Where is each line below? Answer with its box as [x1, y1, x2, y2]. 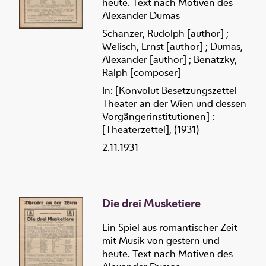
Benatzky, [194, 52, 237, 66]
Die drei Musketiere [102, 195, 201, 211]
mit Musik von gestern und [102, 233, 220, 247]
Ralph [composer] [102, 65, 181, 79]
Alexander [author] [102, 52, 186, 66]
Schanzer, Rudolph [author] [102, 26, 224, 40]
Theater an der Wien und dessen [102, 96, 246, 110]
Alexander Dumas [102, 8, 180, 22]
